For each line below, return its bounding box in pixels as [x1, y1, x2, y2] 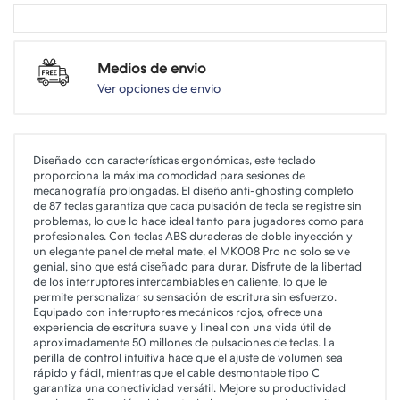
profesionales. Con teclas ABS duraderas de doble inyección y [33, 229, 353, 243]
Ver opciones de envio [97, 81, 221, 96]
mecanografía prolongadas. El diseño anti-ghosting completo [33, 184, 354, 197]
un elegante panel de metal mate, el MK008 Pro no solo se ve [33, 245, 350, 258]
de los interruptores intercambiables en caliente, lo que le [33, 275, 327, 288]
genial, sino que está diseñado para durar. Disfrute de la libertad [33, 260, 362, 273]
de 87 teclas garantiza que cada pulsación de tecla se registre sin [33, 199, 362, 212]
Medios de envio [97, 60, 206, 77]
